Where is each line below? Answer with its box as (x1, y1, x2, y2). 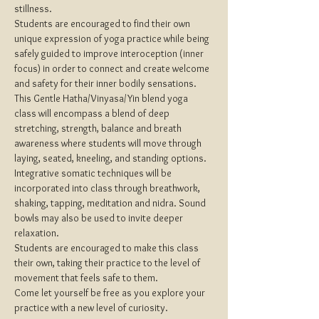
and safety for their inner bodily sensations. (14, 77, 197, 90)
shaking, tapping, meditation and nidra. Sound (14, 197, 208, 209)
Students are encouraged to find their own (14, 17, 192, 30)
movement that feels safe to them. (14, 271, 158, 284)
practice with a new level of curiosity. (14, 301, 168, 314)
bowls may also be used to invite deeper (14, 211, 185, 224)
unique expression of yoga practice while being (14, 32, 211, 45)
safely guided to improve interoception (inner (14, 47, 206, 60)
